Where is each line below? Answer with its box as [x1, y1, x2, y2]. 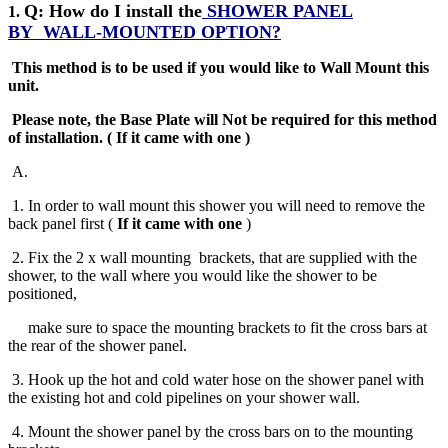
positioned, [8, 284, 77, 302]
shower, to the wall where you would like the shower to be [8, 266, 377, 284]
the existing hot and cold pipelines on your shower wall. [8, 388, 360, 406]
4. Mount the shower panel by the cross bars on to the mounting [8, 422, 413, 440]
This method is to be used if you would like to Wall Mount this [12, 58, 429, 76]
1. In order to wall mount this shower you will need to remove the [8, 196, 425, 214]
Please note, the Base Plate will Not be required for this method [12, 110, 437, 128]
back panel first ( [8, 214, 117, 232]
